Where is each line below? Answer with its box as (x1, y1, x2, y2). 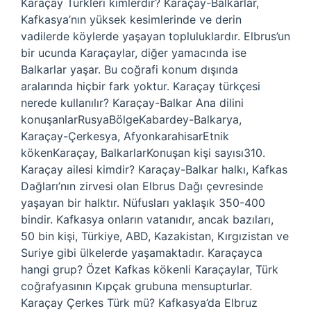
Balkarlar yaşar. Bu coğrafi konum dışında (21, 62, 238, 76)
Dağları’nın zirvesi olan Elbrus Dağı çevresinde (21, 179, 263, 193)
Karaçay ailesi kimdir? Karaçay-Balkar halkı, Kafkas (21, 162, 287, 176)
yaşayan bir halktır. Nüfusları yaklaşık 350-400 (21, 196, 265, 210)
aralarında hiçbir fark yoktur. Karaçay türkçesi (21, 79, 260, 93)
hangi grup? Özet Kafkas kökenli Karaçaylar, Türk (21, 262, 278, 276)
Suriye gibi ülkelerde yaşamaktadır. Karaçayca (21, 246, 262, 260)
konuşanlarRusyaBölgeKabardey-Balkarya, (21, 112, 242, 126)
